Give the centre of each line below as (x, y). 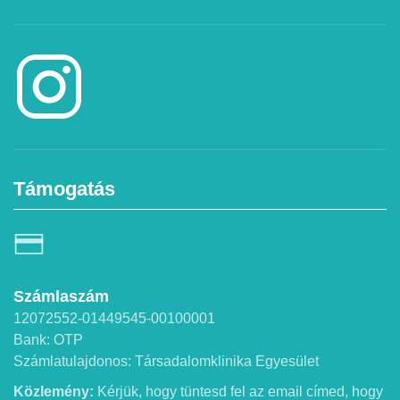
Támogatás (64, 188)
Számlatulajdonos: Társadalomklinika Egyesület (166, 362)
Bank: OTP (48, 340)
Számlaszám (61, 297)
